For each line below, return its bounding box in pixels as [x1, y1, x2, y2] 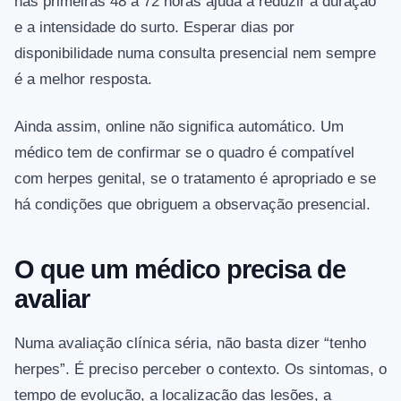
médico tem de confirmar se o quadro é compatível [14, 144, 354, 162]
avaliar [14, 285, 90, 314]
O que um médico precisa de [14, 255, 346, 285]
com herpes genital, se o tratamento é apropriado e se [14, 170, 376, 188]
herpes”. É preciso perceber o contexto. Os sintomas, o [14, 361, 387, 379]
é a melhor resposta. [14, 71, 152, 89]
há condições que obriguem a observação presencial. [14, 196, 371, 214]
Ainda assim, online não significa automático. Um [14, 118, 344, 136]
